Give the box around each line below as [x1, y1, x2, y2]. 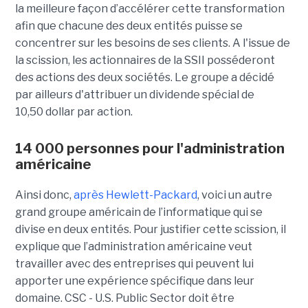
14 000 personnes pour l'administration [14, 140, 285, 157]
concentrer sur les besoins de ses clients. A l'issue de [14, 36, 290, 50]
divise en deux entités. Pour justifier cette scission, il [14, 223, 286, 236]
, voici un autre [197, 188, 272, 202]
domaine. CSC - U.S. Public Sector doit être [14, 291, 234, 305]
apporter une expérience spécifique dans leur [14, 274, 254, 288]
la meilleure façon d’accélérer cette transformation [14, 2, 285, 16]
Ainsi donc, [14, 188, 74, 202]
